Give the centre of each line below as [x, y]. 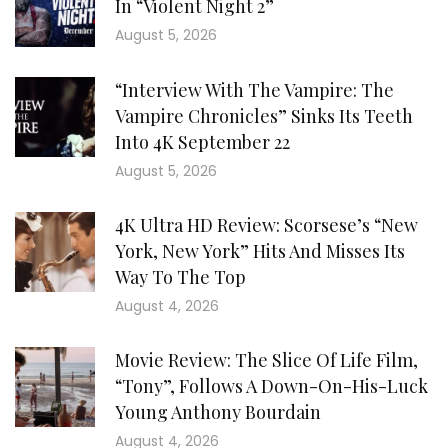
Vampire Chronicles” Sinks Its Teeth [264, 116]
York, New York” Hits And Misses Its [260, 251]
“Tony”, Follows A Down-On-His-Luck [271, 386]
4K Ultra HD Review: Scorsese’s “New [266, 225]
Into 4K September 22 [202, 142]
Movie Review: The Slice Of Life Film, [266, 360]
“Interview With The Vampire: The [254, 90]
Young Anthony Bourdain [218, 412]
